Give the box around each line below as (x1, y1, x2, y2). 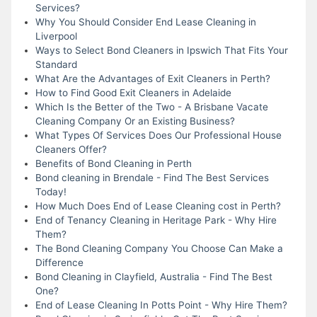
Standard (35, 58, 77, 70)
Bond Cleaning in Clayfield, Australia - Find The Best (35, 270, 272, 282)
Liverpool (35, 30, 77, 42)
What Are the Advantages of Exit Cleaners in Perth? (35, 72, 270, 84)
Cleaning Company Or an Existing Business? (35, 115, 235, 127)
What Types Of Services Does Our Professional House (35, 129, 282, 141)
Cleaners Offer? (35, 143, 107, 155)
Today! (35, 185, 67, 197)
